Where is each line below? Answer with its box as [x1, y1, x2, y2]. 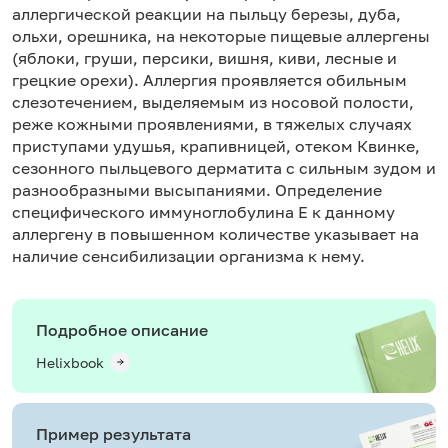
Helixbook [36, 353, 104, 371]
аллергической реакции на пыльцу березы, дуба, [12, 3, 401, 24]
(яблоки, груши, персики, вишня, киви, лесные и [12, 47, 397, 68]
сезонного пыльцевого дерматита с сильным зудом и [12, 157, 436, 178]
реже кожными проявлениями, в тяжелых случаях [12, 113, 412, 134]
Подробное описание [36, 319, 208, 340]
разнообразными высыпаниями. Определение [12, 179, 382, 200]
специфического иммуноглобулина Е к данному [12, 201, 395, 222]
